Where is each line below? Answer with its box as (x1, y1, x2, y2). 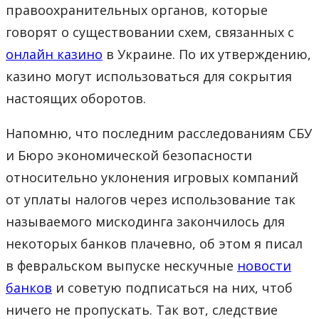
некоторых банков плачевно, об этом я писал (6, 234, 303, 252)
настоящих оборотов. (6, 89, 146, 107)
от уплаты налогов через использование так (6, 190, 296, 208)
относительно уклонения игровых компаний (6, 168, 298, 186)
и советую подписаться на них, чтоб (52, 278, 293, 296)
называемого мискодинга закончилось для (6, 212, 285, 230)
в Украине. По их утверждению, (103, 45, 311, 63)
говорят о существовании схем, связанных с (6, 23, 294, 41)
